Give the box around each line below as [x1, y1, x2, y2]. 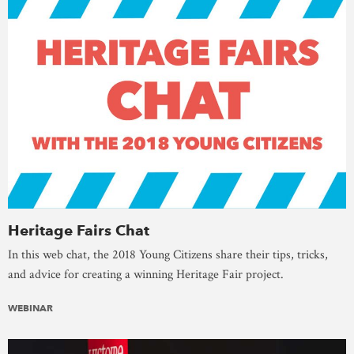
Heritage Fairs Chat [8, 220, 149, 239]
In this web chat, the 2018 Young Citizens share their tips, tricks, [8, 246, 328, 263]
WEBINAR [8, 301, 53, 314]
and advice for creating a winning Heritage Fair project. [8, 265, 284, 283]
